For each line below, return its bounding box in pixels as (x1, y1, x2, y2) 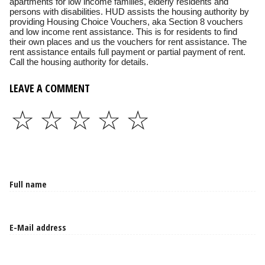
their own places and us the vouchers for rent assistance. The (9, 37, 247, 47)
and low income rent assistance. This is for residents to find (9, 27, 237, 37)
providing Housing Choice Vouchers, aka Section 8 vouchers (9, 17, 243, 27)
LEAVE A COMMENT (9, 81, 90, 95)
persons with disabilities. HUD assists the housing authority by (9, 7, 249, 17)
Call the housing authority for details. (9, 57, 148, 67)
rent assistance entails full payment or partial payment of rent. (9, 47, 245, 57)
